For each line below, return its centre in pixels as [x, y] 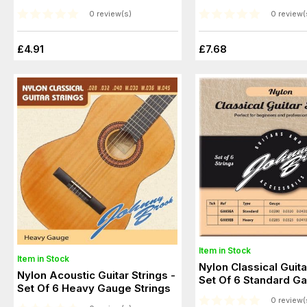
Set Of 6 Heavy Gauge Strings [94, 288]
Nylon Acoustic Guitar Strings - [96, 275]
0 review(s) [110, 14]
